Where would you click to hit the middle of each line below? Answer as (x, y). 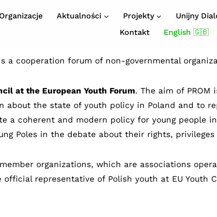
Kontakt (135, 32)
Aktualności (79, 15)
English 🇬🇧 (186, 32)
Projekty (139, 15)
